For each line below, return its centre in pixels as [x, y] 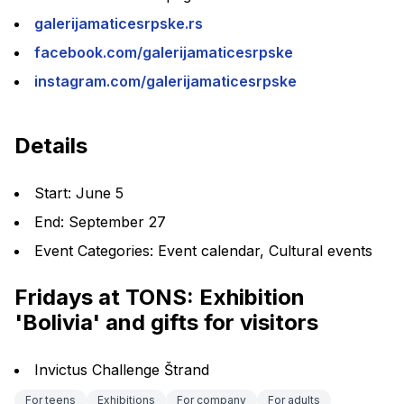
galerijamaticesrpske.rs [119, 23]
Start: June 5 [79, 193]
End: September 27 [100, 222]
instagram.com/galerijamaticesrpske [165, 81]
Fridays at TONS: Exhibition [160, 297]
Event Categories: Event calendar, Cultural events [203, 251]
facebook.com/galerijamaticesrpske [164, 52]
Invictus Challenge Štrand [122, 370]
